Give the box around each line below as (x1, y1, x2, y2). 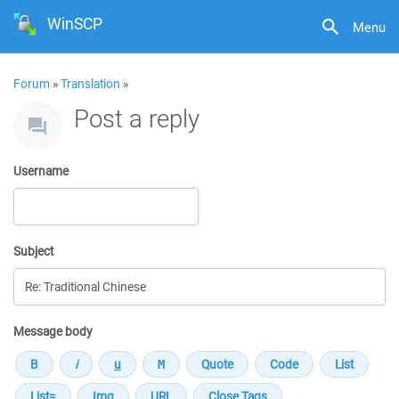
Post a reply (74, 102, 199, 134)
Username (13, 163, 69, 179)
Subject (13, 243, 53, 259)
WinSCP (47, 12, 103, 35)
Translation (61, 76, 120, 92)
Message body (13, 323, 92, 339)
